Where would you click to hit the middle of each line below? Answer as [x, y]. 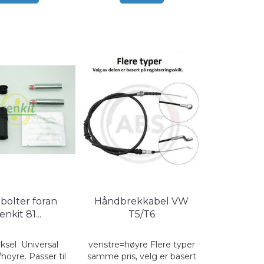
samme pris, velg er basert [141, 256]
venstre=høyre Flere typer [141, 245]
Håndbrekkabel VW [142, 201]
